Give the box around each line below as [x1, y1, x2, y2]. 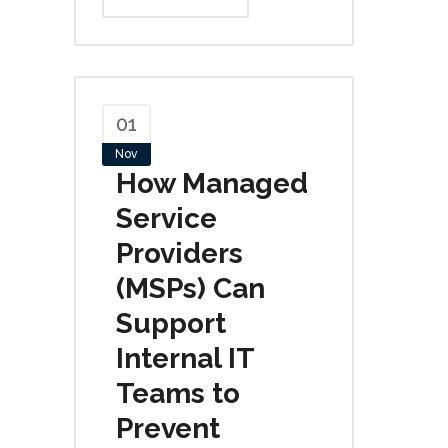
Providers [116, 237, 243, 270]
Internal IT [116, 342, 254, 375]
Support [116, 307, 226, 340]
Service [116, 202, 217, 235]
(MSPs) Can [116, 272, 265, 305]
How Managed [116, 167, 308, 200]
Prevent [116, 412, 220, 445]
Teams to [116, 377, 240, 410]
